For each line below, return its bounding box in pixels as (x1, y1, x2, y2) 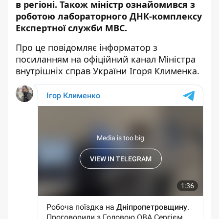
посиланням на (16, 53, 84, 65)
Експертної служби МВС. (16, 22, 127, 34)
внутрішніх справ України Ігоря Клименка (16, 65, 197, 77)
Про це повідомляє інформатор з (16, 42, 157, 53)
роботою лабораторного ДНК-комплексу (16, 10, 202, 22)
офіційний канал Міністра (84, 53, 196, 65)
